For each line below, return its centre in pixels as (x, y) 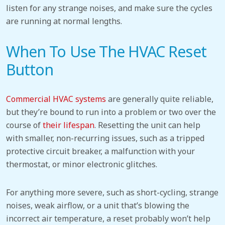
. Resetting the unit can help (147, 125)
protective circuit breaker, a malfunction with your (100, 151)
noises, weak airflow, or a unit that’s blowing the (98, 206)
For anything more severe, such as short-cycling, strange (112, 193)
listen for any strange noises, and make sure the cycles (109, 8)
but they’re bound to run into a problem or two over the (111, 112)
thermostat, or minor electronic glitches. (82, 164)
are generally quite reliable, (160, 99)
